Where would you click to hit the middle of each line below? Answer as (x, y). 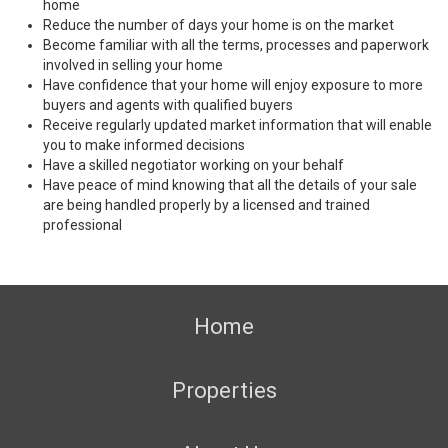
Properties (224, 390)
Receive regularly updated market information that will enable (237, 125)
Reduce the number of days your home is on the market (218, 25)
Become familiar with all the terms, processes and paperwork (236, 45)
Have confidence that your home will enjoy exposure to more (233, 85)
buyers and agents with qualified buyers (168, 105)
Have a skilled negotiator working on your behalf (193, 165)
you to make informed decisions (144, 145)
